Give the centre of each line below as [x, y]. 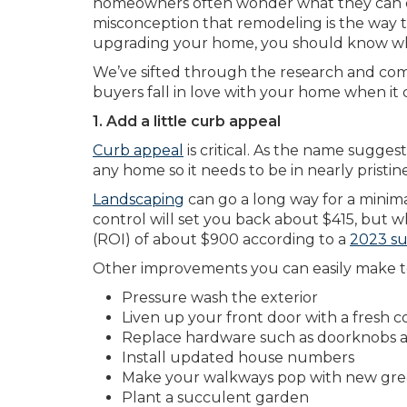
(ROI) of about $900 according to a [221, 239]
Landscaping [139, 199]
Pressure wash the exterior [220, 298]
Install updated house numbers [238, 357]
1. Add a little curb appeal [189, 121]
